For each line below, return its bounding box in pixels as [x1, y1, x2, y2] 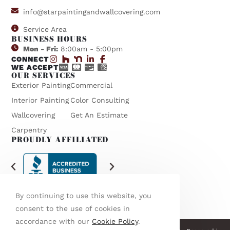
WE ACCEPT [11, 63, 60, 71]
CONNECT [11, 54, 50, 63]
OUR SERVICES [11, 70, 76, 81]
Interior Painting [11, 96, 69, 104]
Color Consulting [70, 96, 129, 104]
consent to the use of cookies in [15, 204, 130, 213]
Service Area [23, 25, 67, 33]
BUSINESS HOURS [11, 33, 88, 45]
